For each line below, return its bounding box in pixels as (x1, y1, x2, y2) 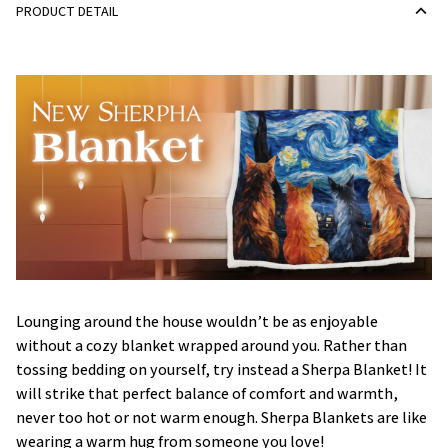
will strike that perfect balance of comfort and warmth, (16, 382, 398, 404)
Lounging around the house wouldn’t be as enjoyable (16, 310, 378, 332)
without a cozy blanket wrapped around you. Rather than (16, 334, 407, 356)
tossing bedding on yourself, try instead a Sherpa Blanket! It (16, 358, 427, 380)
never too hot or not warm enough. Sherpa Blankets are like (16, 406, 427, 428)
